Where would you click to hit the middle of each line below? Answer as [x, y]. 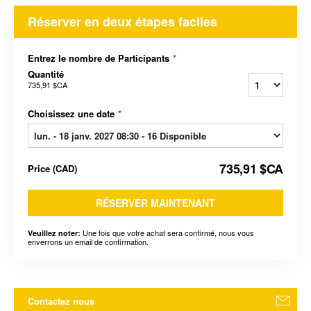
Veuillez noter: [54, 233]
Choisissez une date [73, 114]
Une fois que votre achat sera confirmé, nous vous [167, 233]
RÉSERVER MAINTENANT [155, 203]
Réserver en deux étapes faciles [123, 22]
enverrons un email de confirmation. [88, 242]
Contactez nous [61, 301]
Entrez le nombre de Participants [100, 58]
